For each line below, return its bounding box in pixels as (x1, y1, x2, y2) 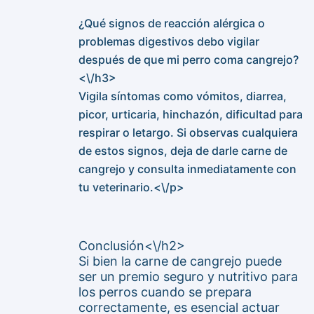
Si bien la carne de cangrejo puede (78, 254, 282, 269)
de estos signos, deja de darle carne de (78, 144, 287, 158)
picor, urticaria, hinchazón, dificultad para (78, 107, 303, 122)
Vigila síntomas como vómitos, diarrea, (78, 89, 287, 104)
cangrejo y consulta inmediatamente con (78, 162, 296, 177)
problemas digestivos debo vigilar (78, 34, 259, 49)
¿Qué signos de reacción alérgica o (78, 16, 265, 31)
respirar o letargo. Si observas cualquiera (78, 125, 298, 140)
